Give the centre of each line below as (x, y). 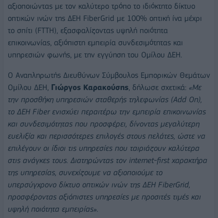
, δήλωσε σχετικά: (159, 87)
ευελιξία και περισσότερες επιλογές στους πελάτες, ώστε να (107, 136)
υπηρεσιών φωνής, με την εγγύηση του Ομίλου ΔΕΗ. (95, 54)
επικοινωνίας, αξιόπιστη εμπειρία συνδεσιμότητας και (95, 42)
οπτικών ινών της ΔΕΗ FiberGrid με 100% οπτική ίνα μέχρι (105, 18)
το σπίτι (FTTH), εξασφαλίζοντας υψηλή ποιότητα (88, 30)
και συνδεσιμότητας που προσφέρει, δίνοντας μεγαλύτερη (104, 124)
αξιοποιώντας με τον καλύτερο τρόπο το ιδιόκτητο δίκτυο (101, 6)
